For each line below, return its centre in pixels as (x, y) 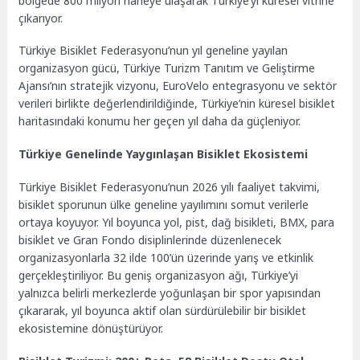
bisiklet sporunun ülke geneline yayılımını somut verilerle (164, 204)
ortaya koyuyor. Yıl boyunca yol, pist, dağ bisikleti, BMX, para (177, 222)
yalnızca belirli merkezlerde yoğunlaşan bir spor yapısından (170, 292)
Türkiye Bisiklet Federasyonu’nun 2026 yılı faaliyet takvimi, (170, 186)
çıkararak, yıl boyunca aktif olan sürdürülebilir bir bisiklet (163, 310)
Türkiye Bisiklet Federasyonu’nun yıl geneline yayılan (153, 51)
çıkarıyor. (41, 18)
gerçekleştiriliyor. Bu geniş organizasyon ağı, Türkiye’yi (159, 275)
